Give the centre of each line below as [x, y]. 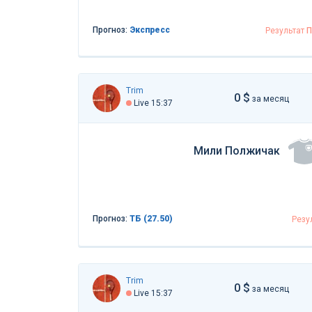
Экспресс [150, 30]
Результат [286, 30]
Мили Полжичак [236, 151]
